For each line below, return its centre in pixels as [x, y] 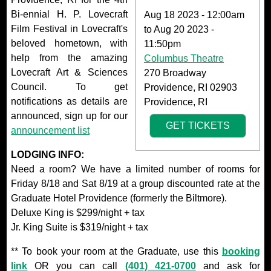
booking [241, 251]
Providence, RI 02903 [191, 87]
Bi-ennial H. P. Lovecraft [69, 14]
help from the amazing [69, 57]
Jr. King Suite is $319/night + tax [80, 227]
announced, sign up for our [69, 116]
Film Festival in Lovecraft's [69, 28]
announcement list [51, 130]
